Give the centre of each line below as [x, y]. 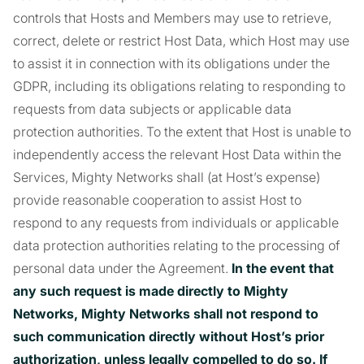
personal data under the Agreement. [122, 268]
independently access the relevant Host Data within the [177, 154]
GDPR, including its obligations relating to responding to [179, 86]
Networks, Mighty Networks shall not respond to [166, 314]
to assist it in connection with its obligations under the [171, 63]
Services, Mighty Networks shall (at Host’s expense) [167, 177]
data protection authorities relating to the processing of [176, 245]
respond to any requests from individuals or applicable [176, 223]
